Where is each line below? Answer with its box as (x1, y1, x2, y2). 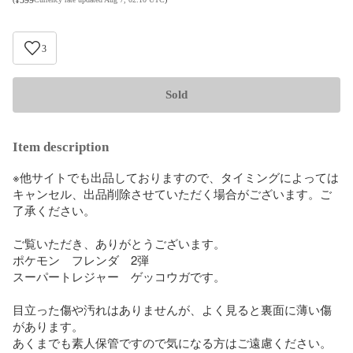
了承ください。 (13, 201, 95, 218)
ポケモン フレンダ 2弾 (13, 251, 149, 268)
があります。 (13, 317, 84, 334)
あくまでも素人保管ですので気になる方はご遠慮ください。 (13, 333, 332, 351)
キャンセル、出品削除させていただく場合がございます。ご (13, 184, 332, 202)
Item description (13, 139, 109, 154)
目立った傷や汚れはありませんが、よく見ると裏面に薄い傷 (13, 300, 332, 318)
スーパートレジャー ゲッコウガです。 (13, 267, 225, 284)
